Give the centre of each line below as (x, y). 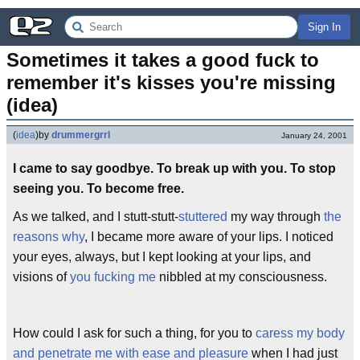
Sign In (324, 27)
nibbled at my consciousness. (241, 277)
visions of (41, 277)
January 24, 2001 (314, 135)
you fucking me (113, 277)
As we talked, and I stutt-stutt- (96, 217)
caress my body (300, 333)
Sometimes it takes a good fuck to (163, 60)
